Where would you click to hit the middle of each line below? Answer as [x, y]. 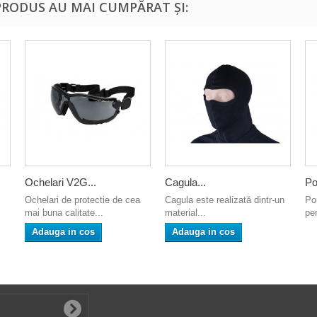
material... [185, 213]
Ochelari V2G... [60, 183]
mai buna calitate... [64, 213]
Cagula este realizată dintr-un [225, 200]
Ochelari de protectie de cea [82, 200]
